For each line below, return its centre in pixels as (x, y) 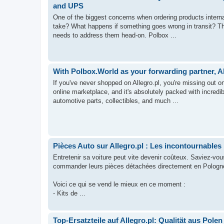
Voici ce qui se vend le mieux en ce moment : (119, 184)
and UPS (68, 6)
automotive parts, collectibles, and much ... (116, 100)
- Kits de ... (69, 193)
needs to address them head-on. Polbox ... (115, 35)
